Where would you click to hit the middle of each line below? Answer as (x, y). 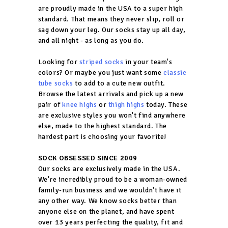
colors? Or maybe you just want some (101, 72)
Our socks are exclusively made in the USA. (109, 168)
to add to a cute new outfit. (119, 83)
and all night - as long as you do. (91, 40)
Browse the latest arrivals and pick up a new (111, 94)
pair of (50, 104)
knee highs (80, 104)
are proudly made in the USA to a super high (110, 8)
